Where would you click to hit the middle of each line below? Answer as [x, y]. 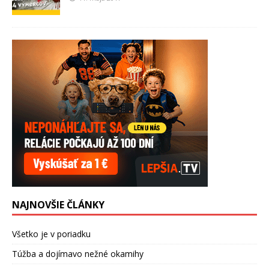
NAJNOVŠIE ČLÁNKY [58, 205]
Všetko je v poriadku [51, 234]
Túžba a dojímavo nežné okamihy [78, 254]
